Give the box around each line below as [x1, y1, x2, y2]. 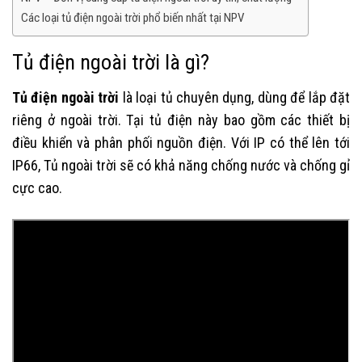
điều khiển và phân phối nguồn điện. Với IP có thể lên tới [12, 134, 350, 152]
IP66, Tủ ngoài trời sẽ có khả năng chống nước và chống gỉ [12, 157, 350, 175]
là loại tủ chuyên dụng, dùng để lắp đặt [119, 89, 350, 107]
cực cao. [12, 179, 62, 197]
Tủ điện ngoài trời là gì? [12, 50, 209, 75]
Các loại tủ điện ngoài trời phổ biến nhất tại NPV [21, 11, 245, 26]
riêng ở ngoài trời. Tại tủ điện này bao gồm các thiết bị [12, 112, 350, 129]
